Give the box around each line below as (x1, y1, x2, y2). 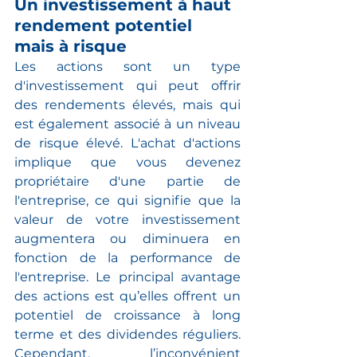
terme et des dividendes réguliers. (14, 326, 241, 342)
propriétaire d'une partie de (14, 173, 241, 189)
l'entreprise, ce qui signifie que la (14, 192, 241, 208)
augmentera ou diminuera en (14, 230, 241, 246)
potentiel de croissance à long (14, 307, 241, 323)
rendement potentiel (14, 15, 197, 35)
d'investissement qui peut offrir (14, 77, 241, 93)
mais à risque (14, 36, 127, 56)
